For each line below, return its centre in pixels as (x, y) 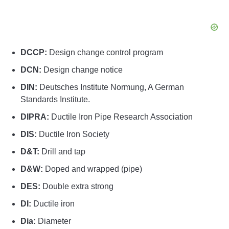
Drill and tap (62, 152)
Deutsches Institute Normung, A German (111, 87)
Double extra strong (77, 187)
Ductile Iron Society (73, 134)
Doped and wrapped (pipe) (93, 169)
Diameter (53, 221)
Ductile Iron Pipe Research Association (121, 117)
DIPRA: (35, 117)
